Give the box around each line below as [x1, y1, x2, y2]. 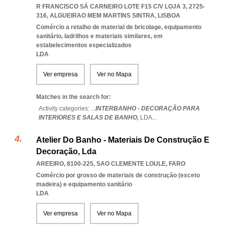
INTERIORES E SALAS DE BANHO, [39, 114, 140, 121]
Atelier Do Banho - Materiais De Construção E [36, 136, 209, 144]
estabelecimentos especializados [36, 42, 132, 49]
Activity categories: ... [39, 105, 95, 112]
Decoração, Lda [36, 147, 96, 156]
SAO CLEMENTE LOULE [96, 160, 166, 167]
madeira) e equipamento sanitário [36, 181, 132, 188]
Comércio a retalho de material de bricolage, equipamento [36, 24, 201, 31]
